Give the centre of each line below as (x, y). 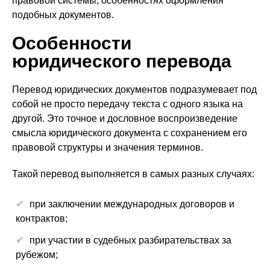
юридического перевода (122, 61)
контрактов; (42, 218)
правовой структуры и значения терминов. (108, 147)
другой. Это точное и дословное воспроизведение (125, 118)
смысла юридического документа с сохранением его (130, 133)
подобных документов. (63, 15)
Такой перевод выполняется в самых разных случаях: (133, 174)
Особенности (72, 43)
